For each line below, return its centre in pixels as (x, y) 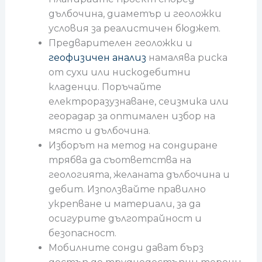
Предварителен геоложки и (120, 43)
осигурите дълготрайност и (125, 218)
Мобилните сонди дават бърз (126, 247)
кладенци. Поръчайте (105, 87)
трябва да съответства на (120, 160)
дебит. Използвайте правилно (127, 189)
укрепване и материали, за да (124, 204)
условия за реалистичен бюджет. (134, 28)
